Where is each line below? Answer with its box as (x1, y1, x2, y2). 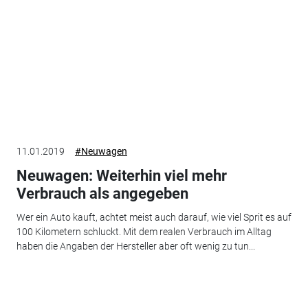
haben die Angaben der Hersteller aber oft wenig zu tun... (16, 240, 255, 252)
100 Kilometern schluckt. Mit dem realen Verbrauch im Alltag (16, 225, 272, 237)
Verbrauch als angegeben (16, 185, 188, 203)
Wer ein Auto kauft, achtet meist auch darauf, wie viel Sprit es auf (16, 211, 291, 223)
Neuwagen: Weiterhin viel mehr (16, 167, 227, 185)
